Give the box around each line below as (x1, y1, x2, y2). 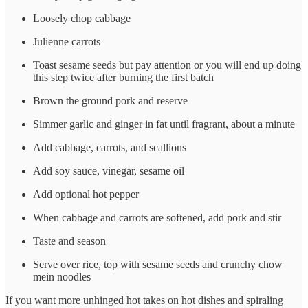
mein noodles (33, 271, 91, 283)
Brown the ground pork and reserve (33, 95, 188, 107)
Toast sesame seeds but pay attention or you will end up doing (33, 59, 301, 71)
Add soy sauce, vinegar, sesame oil (33, 165, 184, 177)
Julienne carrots (33, 36, 100, 48)
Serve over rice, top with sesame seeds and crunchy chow (33, 258, 283, 271)
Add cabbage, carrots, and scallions (33, 142, 186, 154)
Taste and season (33, 235, 106, 247)
